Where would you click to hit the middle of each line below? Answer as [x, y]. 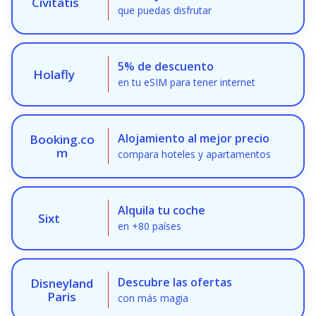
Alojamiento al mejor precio [194, 138]
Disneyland [62, 284]
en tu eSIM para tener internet [187, 82]
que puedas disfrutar [165, 10]
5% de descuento [166, 66]
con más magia [153, 298]
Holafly [54, 74]
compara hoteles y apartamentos [194, 154]
